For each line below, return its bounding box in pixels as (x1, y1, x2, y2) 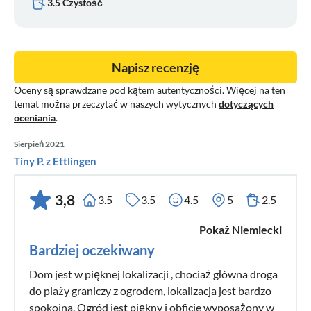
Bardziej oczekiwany (29, 241, 155, 258)
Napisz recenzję (112, 59, 199, 75)
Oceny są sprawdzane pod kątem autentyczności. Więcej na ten (14, 83, 285, 96)
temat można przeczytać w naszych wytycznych (14, 97, 219, 110)
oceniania (14, 111, 56, 124)
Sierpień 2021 (14, 138, 65, 149)
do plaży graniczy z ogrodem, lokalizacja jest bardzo (29, 283, 271, 297)
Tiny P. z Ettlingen (14, 154, 96, 167)
